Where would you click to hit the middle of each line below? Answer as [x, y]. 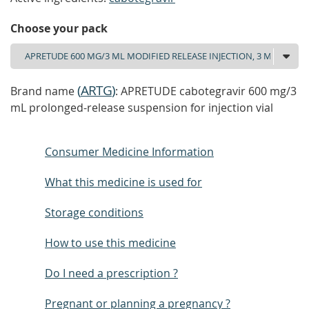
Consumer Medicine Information [129, 152]
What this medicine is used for [123, 182]
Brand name [44, 91]
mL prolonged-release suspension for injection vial [142, 108]
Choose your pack [59, 28]
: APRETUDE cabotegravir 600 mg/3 [206, 91]
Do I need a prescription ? [111, 273]
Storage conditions [94, 212]
